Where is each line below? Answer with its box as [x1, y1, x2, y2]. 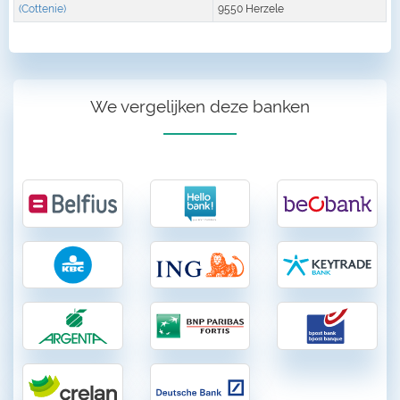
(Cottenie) [19, 2, 66, 15]
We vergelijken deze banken [90, 96, 310, 117]
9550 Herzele [218, 2, 284, 15]
